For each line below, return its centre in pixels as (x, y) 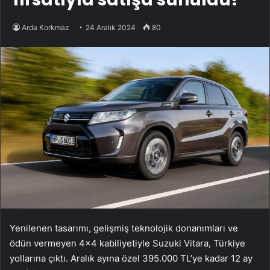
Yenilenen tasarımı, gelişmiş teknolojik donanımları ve (124, 228)
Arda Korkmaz (46, 27)
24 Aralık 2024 (111, 27)
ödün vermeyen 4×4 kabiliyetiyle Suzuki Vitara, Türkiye (127, 243)
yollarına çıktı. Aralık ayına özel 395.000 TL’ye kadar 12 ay (131, 259)
